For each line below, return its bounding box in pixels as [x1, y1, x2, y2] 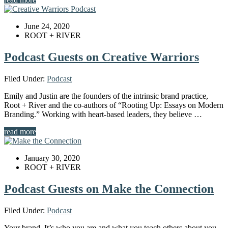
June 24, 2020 [24, 21, 70, 31]
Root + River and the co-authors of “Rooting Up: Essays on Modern [4, 100, 223, 109]
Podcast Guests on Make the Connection [4, 182, 214, 195]
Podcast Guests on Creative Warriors [4, 50, 199, 64]
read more [4, 127, 36, 136]
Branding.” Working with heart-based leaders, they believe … [4, 109, 202, 119]
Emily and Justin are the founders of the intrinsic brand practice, [4, 91, 208, 100]
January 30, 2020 [24, 153, 80, 162]
